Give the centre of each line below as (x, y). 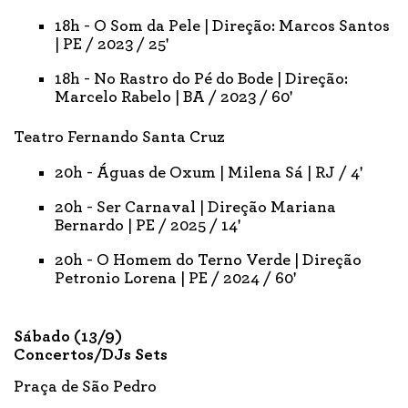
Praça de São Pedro (85, 387)
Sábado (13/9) (68, 337)
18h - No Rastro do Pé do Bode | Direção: (201, 79)
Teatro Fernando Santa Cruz (119, 137)
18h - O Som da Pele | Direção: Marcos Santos (222, 26)
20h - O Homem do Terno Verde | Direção (208, 260)
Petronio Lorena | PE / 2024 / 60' (175, 278)
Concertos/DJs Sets (91, 355)
